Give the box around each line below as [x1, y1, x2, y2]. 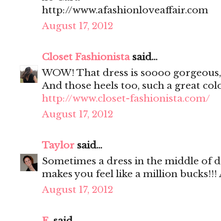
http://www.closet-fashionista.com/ [42, 93, 210, 105]
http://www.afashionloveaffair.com [42, 4, 208, 16]
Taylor [42, 140, 74, 151]
